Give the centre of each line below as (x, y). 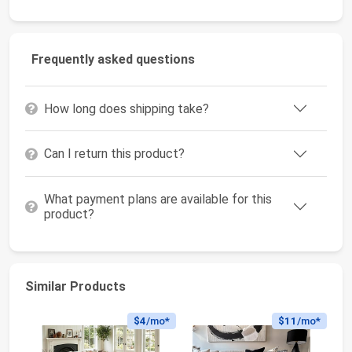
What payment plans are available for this (158, 199)
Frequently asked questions (113, 59)
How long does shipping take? (126, 108)
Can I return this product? (114, 154)
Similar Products (75, 287)
